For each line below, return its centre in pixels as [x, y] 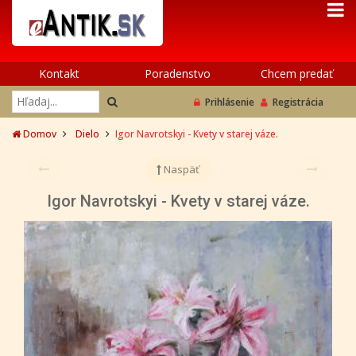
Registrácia [298, 102]
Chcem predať [296, 73]
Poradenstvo [178, 73]
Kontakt [60, 73]
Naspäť [180, 169]
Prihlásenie [230, 102]
